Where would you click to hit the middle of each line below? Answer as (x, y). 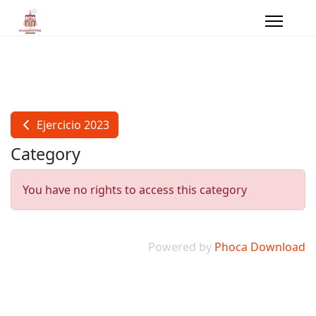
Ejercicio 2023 (72, 125)
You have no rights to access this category (135, 190)
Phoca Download (260, 247)
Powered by (181, 247)
